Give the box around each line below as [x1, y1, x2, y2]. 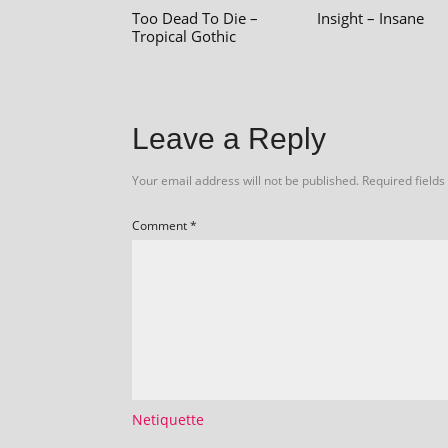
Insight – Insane [317, 8, 424, 29]
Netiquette [132, 410, 204, 430]
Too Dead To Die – [132, 8, 258, 29]
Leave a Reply [132, 122, 326, 156]
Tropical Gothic [132, 26, 236, 47]
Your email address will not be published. [132, 172, 359, 190]
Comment [132, 217, 190, 235]
